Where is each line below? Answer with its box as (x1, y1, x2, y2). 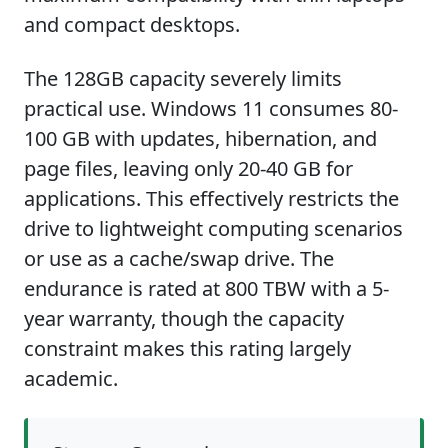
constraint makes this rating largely (24, 335, 351, 362)
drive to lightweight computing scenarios (24, 215, 403, 242)
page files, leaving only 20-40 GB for (24, 155, 353, 182)
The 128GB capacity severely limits (24, 65, 342, 92)
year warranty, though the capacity (24, 305, 344, 332)
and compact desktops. (24, 11, 240, 38)
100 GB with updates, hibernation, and (24, 125, 377, 152)
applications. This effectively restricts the (24, 185, 399, 212)
